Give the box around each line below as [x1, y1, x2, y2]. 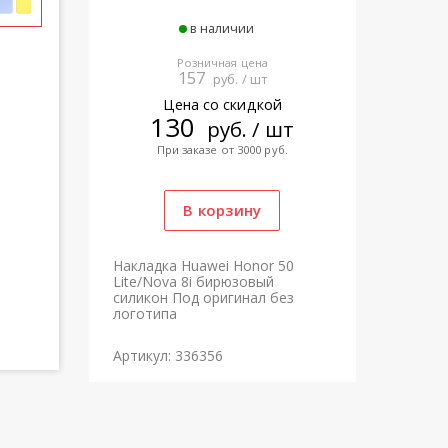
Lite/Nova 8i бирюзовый [112, 272, 274, 292]
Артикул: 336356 [112, 346, 223, 366]
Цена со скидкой [162, 95, 282, 115]
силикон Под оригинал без [112, 288, 294, 308]
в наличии [190, 19, 255, 38]
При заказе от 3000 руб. [156, 142, 288, 158]
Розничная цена [176, 55, 268, 71]
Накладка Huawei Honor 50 [112, 256, 294, 276]
